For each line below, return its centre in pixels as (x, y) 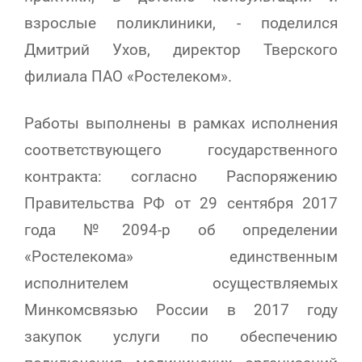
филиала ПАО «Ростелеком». (128, 77)
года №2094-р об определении (181, 230)
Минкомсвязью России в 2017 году (181, 310)
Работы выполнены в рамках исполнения (181, 124)
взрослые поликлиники (119, 23)
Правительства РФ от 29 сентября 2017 (181, 204)
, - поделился (276, 23)
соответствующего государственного (181, 150)
